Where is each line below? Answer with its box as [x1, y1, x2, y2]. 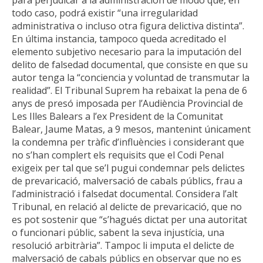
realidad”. [12, 83, 55, 97]
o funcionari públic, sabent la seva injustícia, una [12, 225, 224, 239]
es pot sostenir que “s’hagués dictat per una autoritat [12, 213, 247, 226]
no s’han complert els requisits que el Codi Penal [12, 148, 224, 161]
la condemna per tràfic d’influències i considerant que [12, 135, 244, 149]
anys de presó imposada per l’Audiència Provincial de [12, 96, 243, 110]
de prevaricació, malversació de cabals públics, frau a [12, 174, 242, 187]
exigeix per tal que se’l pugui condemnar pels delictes [12, 161, 245, 174]
